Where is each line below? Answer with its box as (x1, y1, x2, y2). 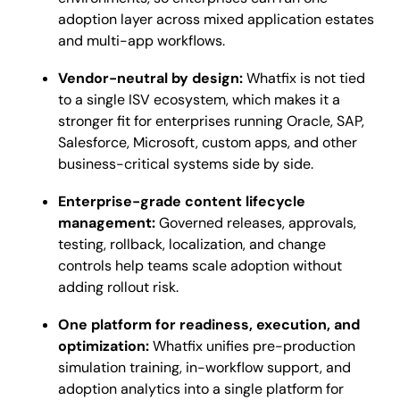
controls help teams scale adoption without (58, 256, 342, 276)
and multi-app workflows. (58, 31, 225, 51)
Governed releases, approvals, (159, 213, 356, 233)
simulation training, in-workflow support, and (58, 358, 351, 378)
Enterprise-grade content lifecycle (58, 192, 305, 212)
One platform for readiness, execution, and (58, 315, 360, 335)
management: (58, 213, 159, 233)
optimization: (58, 337, 149, 356)
